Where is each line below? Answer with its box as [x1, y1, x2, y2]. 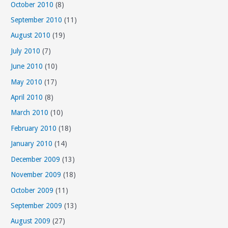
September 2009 [11, 201, 63, 210]
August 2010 [11, 31, 51, 40]
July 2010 [11, 46, 41, 55]
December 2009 [11, 155, 61, 163]
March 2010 [11, 108, 49, 117]
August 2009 [11, 217, 51, 225]
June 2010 [11, 62, 43, 71]
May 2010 [11, 77, 43, 86]
